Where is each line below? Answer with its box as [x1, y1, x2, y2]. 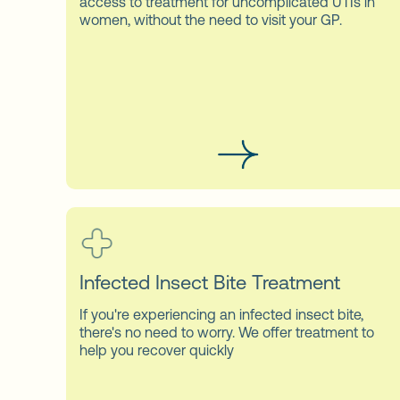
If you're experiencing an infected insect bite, [79, 305, 363, 322]
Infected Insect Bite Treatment [79, 271, 340, 294]
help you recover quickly [79, 341, 234, 358]
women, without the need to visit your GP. [79, 11, 342, 28]
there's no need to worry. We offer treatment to [79, 323, 374, 340]
